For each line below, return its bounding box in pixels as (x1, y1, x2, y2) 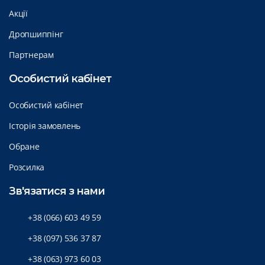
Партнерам (9, 49, 54, 60)
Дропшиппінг (9, 28, 63, 40)
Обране (9, 140, 40, 152)
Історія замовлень (9, 119, 81, 131)
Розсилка (9, 161, 45, 173)
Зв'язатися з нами (9, 184, 105, 198)
